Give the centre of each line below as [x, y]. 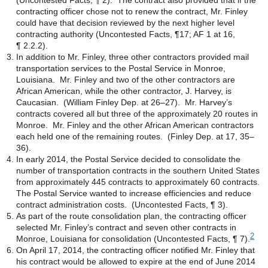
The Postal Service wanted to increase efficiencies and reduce [134, 193]
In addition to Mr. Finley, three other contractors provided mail [133, 57]
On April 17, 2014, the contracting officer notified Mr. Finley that [135, 250]
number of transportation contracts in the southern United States [138, 170]
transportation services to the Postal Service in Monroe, [121, 68]
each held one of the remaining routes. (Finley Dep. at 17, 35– [135, 136]
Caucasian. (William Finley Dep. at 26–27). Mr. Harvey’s [124, 102]
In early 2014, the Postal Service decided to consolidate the [128, 159]
